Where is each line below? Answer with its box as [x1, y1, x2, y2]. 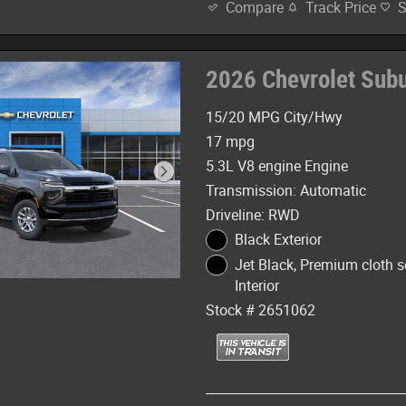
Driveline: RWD [206, 206, 301, 224]
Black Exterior [234, 230, 322, 248]
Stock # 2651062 [206, 301, 316, 319]
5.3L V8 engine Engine [206, 157, 349, 175]
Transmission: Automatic [206, 181, 367, 199]
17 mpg [206, 132, 256, 150]
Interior [234, 276, 279, 295]
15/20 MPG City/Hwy [206, 108, 343, 126]
